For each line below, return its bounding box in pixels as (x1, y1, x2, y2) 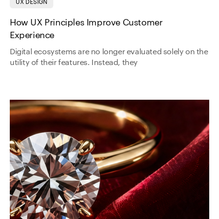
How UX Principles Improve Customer (10, 18, 163, 27)
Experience (10, 31, 54, 40)
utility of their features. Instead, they (10, 59, 138, 67)
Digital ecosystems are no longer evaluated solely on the (10, 48, 208, 56)
